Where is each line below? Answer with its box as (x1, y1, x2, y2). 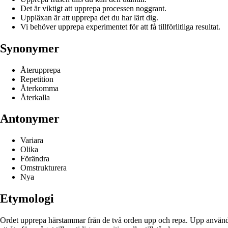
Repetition (20, 74, 53, 83)
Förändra (20, 154, 49, 163)
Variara (20, 136, 43, 145)
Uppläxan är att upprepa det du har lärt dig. (20, 13, 158, 22)
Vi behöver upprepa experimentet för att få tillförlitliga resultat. (20, 22, 220, 31)
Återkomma (20, 83, 59, 93)
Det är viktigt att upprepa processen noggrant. (20, 4, 166, 13)
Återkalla (20, 93, 50, 102)
